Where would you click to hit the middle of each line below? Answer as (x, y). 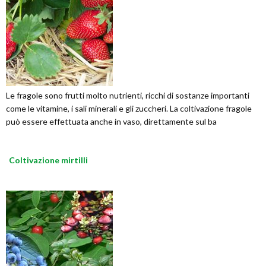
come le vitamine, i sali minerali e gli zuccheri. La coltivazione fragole (129, 109)
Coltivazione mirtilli (48, 160)
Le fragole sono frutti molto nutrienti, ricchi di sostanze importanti (128, 96)
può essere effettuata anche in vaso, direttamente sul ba (111, 122)
